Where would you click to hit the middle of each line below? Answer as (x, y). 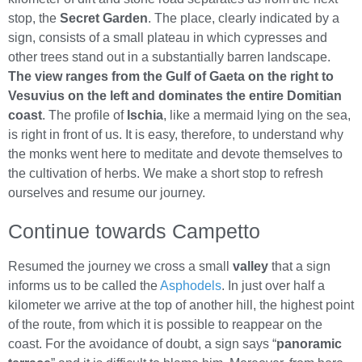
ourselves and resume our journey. (107, 193)
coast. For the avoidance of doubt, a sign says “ (142, 344)
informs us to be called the (84, 286)
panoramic (309, 344)
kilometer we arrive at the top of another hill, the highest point (181, 305)
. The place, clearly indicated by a (244, 19)
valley (250, 267)
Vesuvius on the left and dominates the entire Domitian (175, 96)
